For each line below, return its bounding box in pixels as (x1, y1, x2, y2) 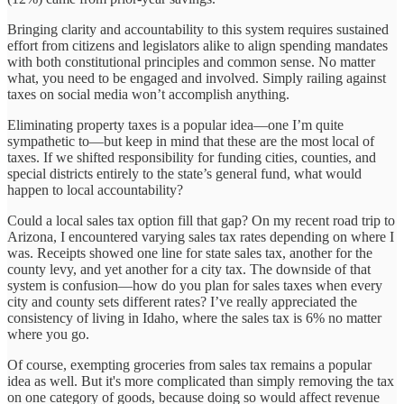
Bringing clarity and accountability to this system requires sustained (7, 21, 389, 37)
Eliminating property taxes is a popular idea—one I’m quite (7, 116, 344, 133)
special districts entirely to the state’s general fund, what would (7, 165, 362, 181)
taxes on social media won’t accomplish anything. (7, 86, 289, 102)
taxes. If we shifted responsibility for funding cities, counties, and (7, 149, 376, 165)
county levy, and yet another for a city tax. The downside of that (7, 261, 371, 277)
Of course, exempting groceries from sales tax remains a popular (7, 356, 372, 372)
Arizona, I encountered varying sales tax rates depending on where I (7, 228, 394, 244)
